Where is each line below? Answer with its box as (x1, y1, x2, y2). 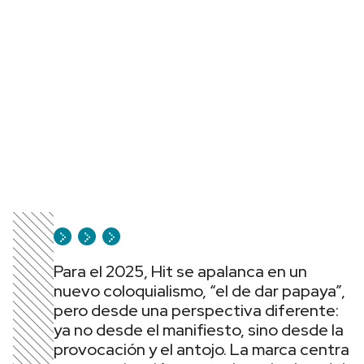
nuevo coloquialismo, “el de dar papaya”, (54, 280, 345, 301)
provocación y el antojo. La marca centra (54, 339, 349, 360)
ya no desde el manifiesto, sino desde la (54, 319, 344, 340)
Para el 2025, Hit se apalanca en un (54, 261, 307, 282)
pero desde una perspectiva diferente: (54, 300, 339, 321)
